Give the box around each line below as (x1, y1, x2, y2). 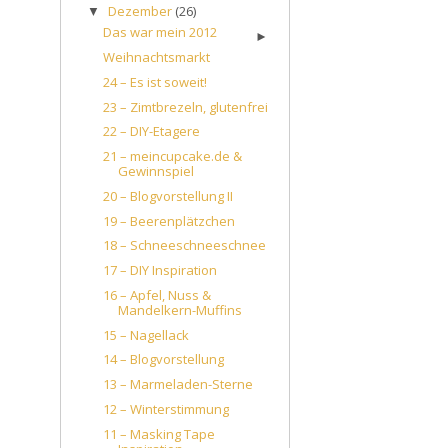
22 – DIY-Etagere (103, 122, 201, 141)
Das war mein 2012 (103, 23, 218, 42)
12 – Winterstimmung (103, 399, 230, 418)
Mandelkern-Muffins (118, 300, 243, 319)
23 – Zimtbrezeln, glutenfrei (103, 97, 269, 116)
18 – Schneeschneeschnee (103, 236, 267, 255)
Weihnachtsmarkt (103, 48, 211, 66)
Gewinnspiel (118, 162, 195, 180)
